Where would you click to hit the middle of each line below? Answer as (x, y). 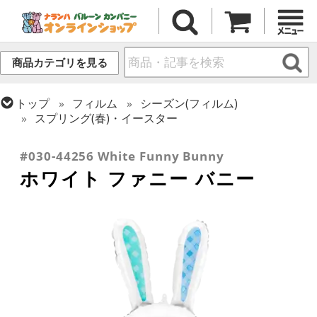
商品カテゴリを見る (59, 63)
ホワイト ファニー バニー (138, 179)
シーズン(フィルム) (189, 103)
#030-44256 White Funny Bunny (122, 156)
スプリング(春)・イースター (106, 118)
